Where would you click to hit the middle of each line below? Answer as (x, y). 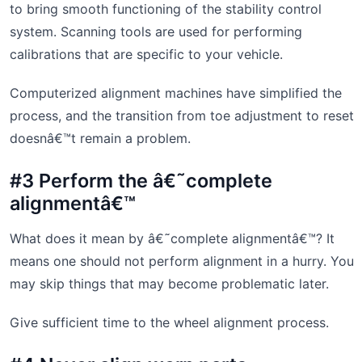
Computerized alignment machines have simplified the (176, 93)
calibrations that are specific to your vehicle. (146, 54)
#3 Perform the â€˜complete (141, 180)
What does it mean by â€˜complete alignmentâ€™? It (172, 238)
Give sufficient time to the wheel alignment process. (169, 322)
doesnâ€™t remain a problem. (100, 138)
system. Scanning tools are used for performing (156, 31)
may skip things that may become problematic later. (169, 283)
